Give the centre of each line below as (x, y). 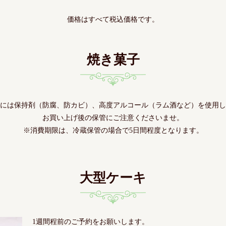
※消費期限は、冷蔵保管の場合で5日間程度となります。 (113, 130)
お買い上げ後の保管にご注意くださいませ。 (113, 118)
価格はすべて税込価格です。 (113, 19)
